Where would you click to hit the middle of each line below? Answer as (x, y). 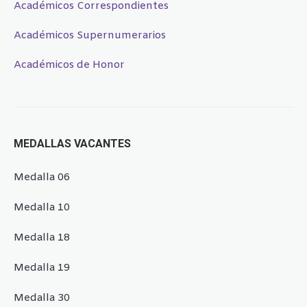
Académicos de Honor (69, 65)
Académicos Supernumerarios (90, 35)
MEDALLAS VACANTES (72, 143)
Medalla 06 (42, 177)
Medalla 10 (42, 207)
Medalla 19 (42, 268)
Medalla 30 (42, 298)
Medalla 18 (42, 237)
